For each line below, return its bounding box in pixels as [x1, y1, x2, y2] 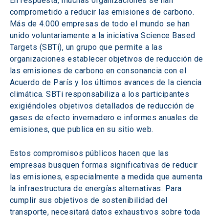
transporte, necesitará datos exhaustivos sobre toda [10, 207, 202, 217]
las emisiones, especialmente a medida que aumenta [10, 172, 205, 181]
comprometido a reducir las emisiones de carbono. [10, 7, 197, 17]
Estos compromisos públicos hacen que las [10, 149, 171, 158]
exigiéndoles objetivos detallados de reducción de [10, 101, 197, 110]
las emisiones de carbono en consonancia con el [10, 66, 189, 75]
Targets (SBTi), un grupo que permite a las [10, 43, 165, 52]
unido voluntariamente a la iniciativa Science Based [10, 31, 197, 40]
